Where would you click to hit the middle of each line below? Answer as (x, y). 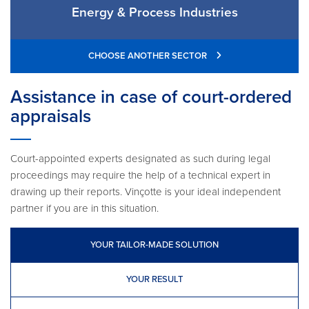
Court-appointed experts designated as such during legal (140, 158)
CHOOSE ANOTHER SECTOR (148, 56)
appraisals (51, 116)
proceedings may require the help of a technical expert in (140, 175)
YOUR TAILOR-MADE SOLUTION (154, 245)
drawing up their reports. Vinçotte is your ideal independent (146, 191)
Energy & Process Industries (154, 12)
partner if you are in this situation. (84, 208)
